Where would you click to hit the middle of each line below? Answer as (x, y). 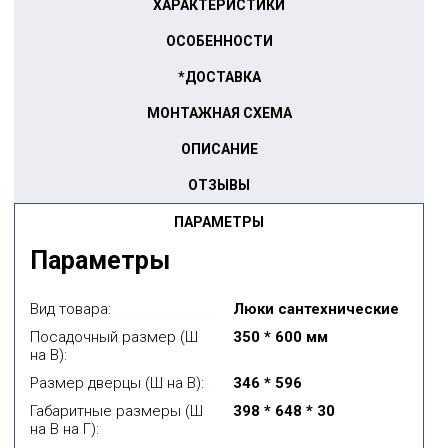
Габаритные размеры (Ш (116, 410)
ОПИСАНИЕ (219, 148)
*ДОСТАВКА (219, 76)
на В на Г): (64, 428)
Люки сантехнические (316, 308)
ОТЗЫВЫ (219, 184)
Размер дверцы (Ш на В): (117, 382)
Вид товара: (70, 308)
